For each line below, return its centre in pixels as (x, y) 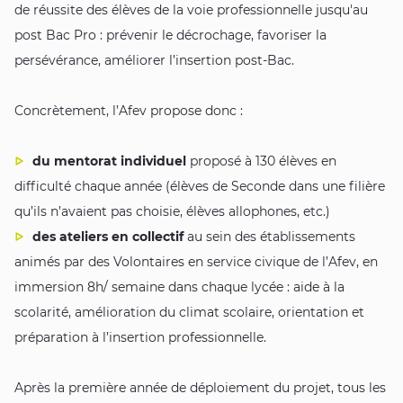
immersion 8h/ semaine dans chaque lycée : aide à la (179, 287)
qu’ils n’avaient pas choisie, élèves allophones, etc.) (172, 212)
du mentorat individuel (109, 161)
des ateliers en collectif (108, 237)
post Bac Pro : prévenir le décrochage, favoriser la (170, 36)
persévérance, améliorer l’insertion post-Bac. (154, 61)
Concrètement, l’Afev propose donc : (129, 111)
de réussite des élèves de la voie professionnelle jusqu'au (191, 10)
